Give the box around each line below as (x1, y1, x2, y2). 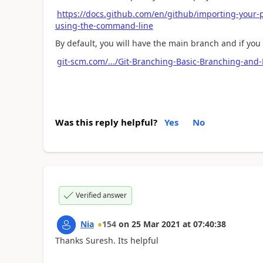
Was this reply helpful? (55, 116, 157, 128)
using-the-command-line (55, 19, 153, 31)
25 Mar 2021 (131, 218, 180, 230)
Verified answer (75, 190, 127, 200)
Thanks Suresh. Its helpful (55, 235, 159, 246)
